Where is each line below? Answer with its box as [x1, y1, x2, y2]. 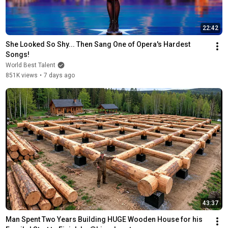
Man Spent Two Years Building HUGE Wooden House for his [5, 215, 203, 223]
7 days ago [43, 71, 75, 79]
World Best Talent [5, 61, 55, 69]
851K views [5, 71, 38, 79]
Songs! [5, 50, 30, 59]
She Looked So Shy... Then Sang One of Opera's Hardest [5, 40, 190, 48]
